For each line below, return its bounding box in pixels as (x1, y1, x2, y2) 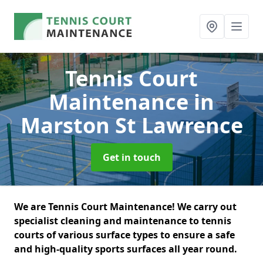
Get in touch (102, 151, 161, 164)
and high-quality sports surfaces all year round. (14, 242, 240, 255)
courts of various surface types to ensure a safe (14, 228, 235, 241)
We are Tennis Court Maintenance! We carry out (14, 200, 237, 213)
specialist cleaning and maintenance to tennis (14, 214, 231, 227)
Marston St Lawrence (20, 111, 243, 140)
